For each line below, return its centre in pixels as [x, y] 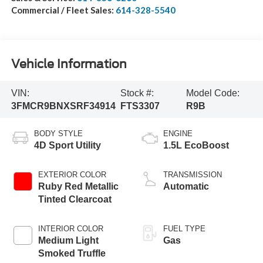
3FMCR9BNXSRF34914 [63, 106]
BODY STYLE [58, 134]
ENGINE [178, 134]
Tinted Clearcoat [75, 200]
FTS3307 [140, 106]
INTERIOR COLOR [70, 229]
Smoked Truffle [72, 254]
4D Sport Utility [67, 146]
